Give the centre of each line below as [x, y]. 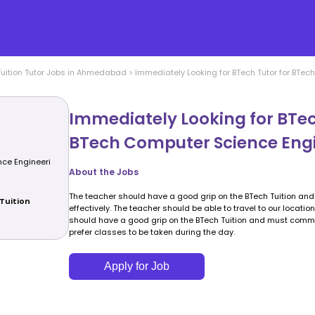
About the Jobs [104, 172]
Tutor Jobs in [49, 72]
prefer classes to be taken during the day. [152, 232]
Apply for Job [137, 266]
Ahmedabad [101, 72]
